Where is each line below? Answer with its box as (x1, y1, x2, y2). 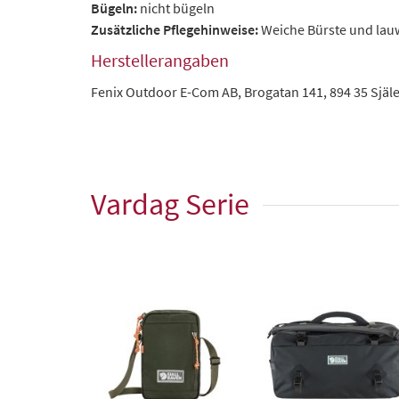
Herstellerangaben (91, 49, 229, 71)
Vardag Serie (91, 185, 249, 223)
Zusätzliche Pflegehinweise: (91, 20, 261, 38)
